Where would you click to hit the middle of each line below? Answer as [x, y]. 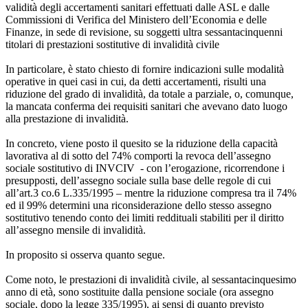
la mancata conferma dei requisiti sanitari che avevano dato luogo [146, 106]
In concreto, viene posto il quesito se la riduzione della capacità [142, 143]
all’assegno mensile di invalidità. [76, 230]
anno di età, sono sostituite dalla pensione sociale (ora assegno [140, 291]
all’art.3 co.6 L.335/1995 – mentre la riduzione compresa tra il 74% [151, 192]
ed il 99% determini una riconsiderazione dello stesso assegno [139, 205]
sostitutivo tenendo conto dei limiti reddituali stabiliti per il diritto [145, 217]
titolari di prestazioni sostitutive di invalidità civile [112, 44]
